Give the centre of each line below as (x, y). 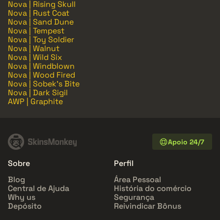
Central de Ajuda (39, 189)
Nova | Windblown (41, 66)
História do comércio (153, 189)
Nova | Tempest (36, 31)
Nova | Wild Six (35, 57)
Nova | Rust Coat (39, 13)
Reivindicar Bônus (148, 206)
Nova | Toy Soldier (41, 40)
